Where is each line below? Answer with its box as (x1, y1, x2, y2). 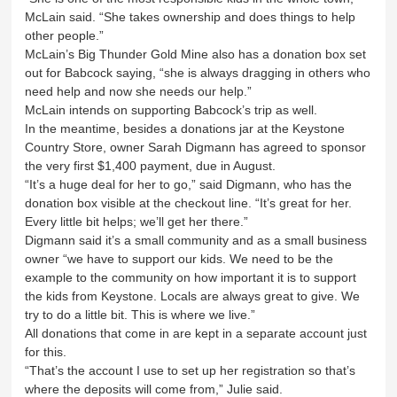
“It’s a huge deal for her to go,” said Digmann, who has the (25, 176, 353, 191)
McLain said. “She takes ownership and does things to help (25, 9, 356, 24)
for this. (25, 344, 71, 359)
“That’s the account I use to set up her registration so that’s (25, 362, 356, 378)
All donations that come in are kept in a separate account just (25, 325, 368, 340)
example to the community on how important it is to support (25, 269, 357, 284)
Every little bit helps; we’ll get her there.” (25, 214, 249, 229)
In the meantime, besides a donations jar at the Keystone (25, 121, 346, 136)
